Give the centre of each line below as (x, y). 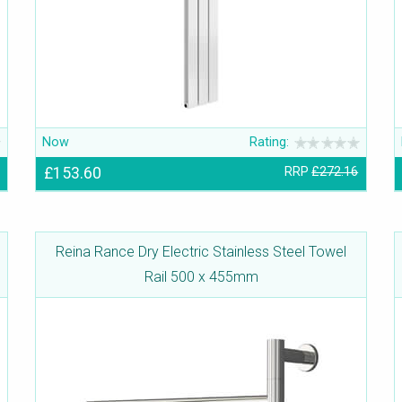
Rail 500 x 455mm (201, 277)
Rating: (270, 143)
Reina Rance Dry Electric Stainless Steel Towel (201, 252)
